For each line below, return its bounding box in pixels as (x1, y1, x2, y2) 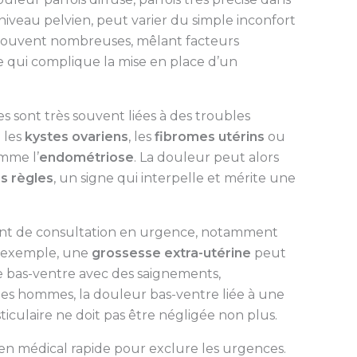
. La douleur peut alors (133, 149, 279, 165)
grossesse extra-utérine (91, 245, 251, 261)
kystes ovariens (24, 128, 128, 144)
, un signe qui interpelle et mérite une (53, 170, 296, 186)
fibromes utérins (154, 128, 265, 144)
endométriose (38, 149, 134, 165)
